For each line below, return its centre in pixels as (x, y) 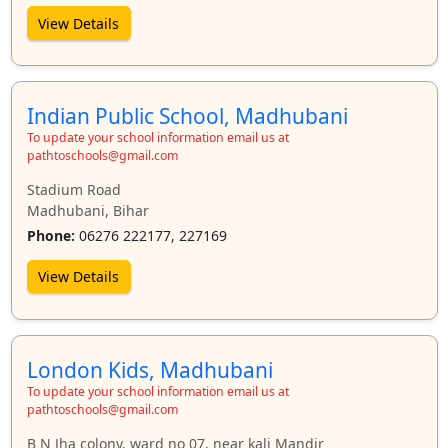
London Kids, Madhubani (149, 369)
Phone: (50, 235)
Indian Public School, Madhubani (187, 116)
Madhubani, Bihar (87, 211)
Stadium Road (73, 190)
